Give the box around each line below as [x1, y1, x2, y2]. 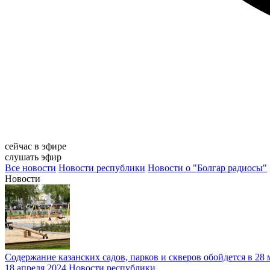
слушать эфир [5, 152, 61, 163]
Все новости [5, 163, 56, 174]
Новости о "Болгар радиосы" [148, 163, 267, 174]
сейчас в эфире [5, 141, 66, 152]
